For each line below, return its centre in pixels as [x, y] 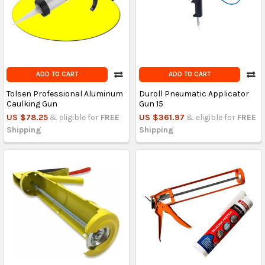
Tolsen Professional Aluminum [64, 94]
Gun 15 [151, 104]
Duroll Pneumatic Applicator [194, 94]
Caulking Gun [32, 104]
